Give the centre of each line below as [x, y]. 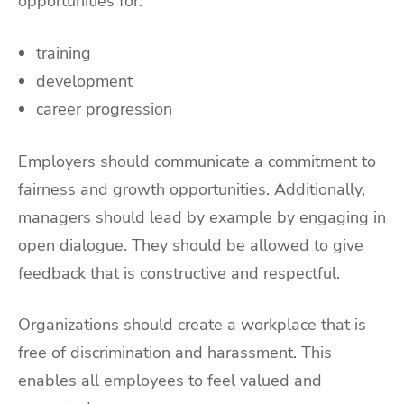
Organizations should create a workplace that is [192, 325]
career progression [104, 109]
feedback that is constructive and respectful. [179, 273]
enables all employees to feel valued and [170, 381]
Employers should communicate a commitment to [197, 161]
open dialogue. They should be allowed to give [191, 245]
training [64, 53]
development [84, 81]
